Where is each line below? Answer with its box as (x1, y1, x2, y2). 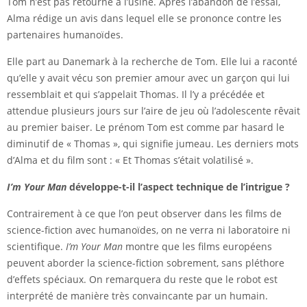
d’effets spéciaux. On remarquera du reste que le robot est (7, 273, 278, 286)
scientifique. (7, 240, 63, 254)
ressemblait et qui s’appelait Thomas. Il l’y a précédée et (7, 88, 265, 101)
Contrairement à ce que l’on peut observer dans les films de (7, 207, 282, 221)
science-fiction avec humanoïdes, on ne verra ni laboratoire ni (7, 223, 291, 237)
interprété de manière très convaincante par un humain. (7, 289, 268, 303)
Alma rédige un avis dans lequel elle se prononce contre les (7, 12, 282, 25)
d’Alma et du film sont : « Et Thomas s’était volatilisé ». (7, 153, 254, 167)
